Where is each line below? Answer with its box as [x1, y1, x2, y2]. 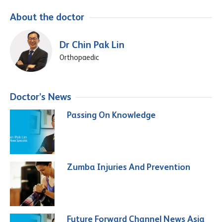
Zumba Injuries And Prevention [67, 161, 190, 172]
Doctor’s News [10, 91, 71, 103]
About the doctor [10, 11, 84, 23]
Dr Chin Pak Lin [59, 39, 124, 50]
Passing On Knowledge [67, 109, 156, 120]
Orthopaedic [59, 53, 99, 61]
